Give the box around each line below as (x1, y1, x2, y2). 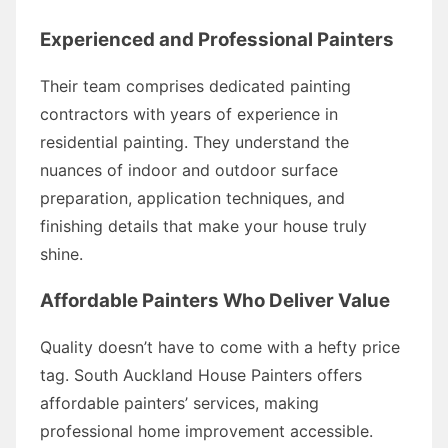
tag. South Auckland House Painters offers (40, 364, 362, 385)
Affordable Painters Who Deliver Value (40, 288, 390, 312)
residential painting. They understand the (40, 131, 349, 152)
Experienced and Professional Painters (40, 27, 394, 51)
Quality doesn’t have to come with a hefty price (40, 336, 400, 357)
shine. (40, 243, 83, 264)
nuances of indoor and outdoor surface (40, 159, 338, 180)
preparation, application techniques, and (40, 187, 345, 208)
